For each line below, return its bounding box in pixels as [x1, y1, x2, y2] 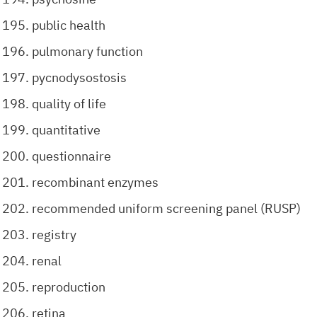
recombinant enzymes [32, 174, 158, 190]
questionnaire [32, 148, 111, 164]
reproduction [32, 279, 105, 295]
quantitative [32, 122, 100, 138]
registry [32, 226, 76, 243]
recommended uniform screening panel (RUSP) [32, 200, 301, 217]
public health [32, 17, 105, 33]
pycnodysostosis [32, 69, 127, 86]
